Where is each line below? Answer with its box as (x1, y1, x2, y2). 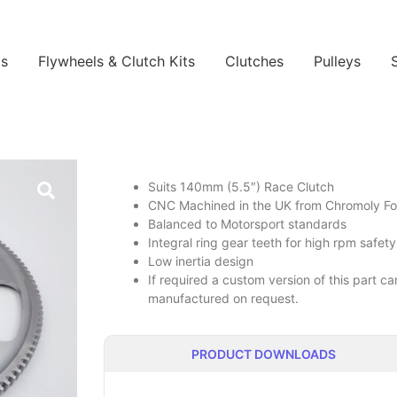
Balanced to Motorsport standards (148, 216, 346, 232)
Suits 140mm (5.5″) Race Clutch (148, 179, 334, 195)
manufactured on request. (148, 291, 299, 307)
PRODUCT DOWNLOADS (191, 346, 336, 362)
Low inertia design (148, 253, 253, 269)
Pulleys (313, 52, 361, 71)
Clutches (224, 52, 284, 71)
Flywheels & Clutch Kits (37, 52, 195, 71)
